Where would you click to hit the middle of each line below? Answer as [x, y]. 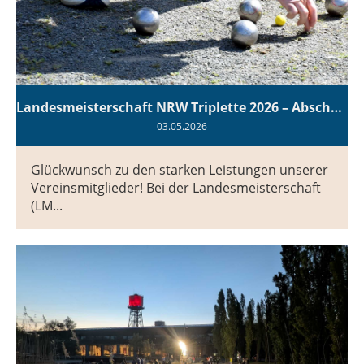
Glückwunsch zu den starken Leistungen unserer [180, 169]
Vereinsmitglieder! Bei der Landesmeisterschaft [176, 187]
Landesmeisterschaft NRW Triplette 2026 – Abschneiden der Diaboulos [336, 107]
